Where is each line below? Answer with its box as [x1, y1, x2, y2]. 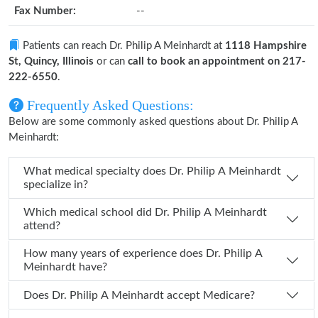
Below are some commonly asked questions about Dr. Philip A [9, 116, 297, 127]
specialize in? [23, 179, 88, 190]
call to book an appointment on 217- [128, 56, 306, 67]
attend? [23, 220, 60, 231]
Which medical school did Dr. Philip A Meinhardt [23, 207, 155, 218]
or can [94, 56, 128, 67]
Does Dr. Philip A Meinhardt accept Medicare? [52, 289, 255, 301]
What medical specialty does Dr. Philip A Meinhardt [23, 165, 169, 177]
